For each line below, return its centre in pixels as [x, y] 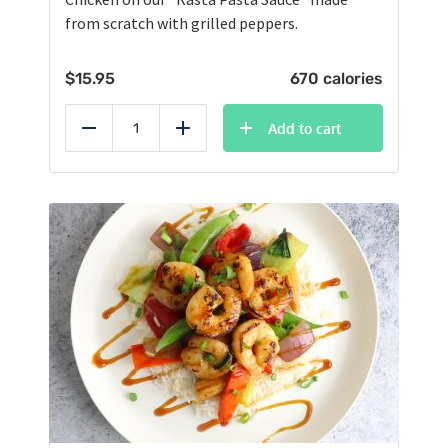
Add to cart [304, 129]
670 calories [336, 79]
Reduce [112, 139]
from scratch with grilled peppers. [181, 23]
